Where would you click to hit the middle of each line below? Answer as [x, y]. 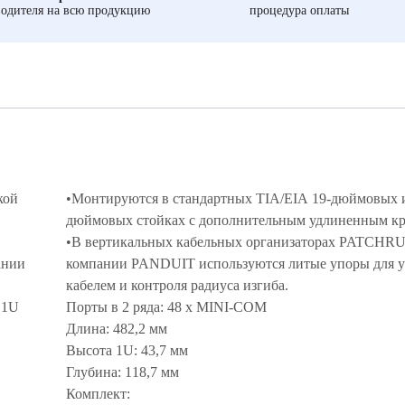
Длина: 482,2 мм [117, 329]
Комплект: [100, 394]
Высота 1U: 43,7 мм [127, 350]
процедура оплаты [299, 10]
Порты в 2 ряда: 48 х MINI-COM [166, 307]
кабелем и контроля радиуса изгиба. [177, 285]
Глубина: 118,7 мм [124, 372]
